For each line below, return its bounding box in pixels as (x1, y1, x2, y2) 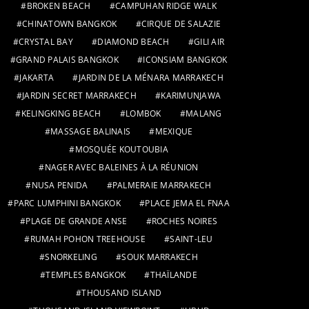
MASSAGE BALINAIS (50, 126, 130, 137)
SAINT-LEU (170, 233, 213, 245)
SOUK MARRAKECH (121, 251, 198, 263)
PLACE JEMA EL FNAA (145, 197, 230, 209)
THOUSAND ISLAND (81, 287, 161, 299)
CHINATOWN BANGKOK (22, 18, 117, 30)
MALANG (186, 108, 222, 119)
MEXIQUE (154, 126, 193, 137)
